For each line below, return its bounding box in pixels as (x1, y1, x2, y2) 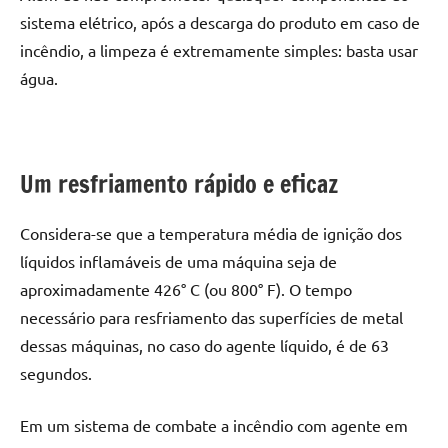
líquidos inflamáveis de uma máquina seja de (20, 251, 337, 272)
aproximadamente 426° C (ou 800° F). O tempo (20, 279, 352, 300)
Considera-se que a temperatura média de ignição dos (20, 223, 402, 244)
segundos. (20, 363, 92, 384)
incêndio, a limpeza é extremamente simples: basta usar (20, 40, 418, 61)
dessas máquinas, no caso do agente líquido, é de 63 (20, 335, 389, 356)
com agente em (293, 415, 408, 436)
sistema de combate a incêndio (74, 415, 293, 436)
